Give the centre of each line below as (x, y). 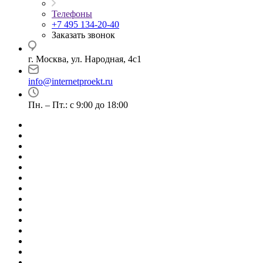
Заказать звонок (83, 35)
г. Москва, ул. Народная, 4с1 (85, 59)
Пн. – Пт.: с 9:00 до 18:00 (78, 105)
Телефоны (72, 14)
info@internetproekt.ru (70, 81)
